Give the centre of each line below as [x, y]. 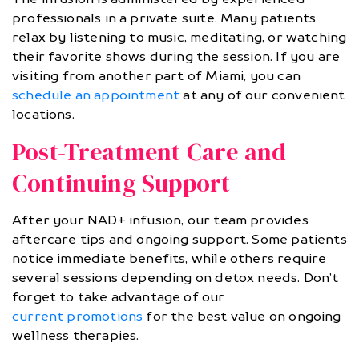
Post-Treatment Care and [149, 152]
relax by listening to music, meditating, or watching [179, 38]
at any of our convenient [262, 95]
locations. [43, 115]
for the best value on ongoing [242, 317]
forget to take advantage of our [119, 297]
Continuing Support [121, 184]
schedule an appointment [96, 95]
